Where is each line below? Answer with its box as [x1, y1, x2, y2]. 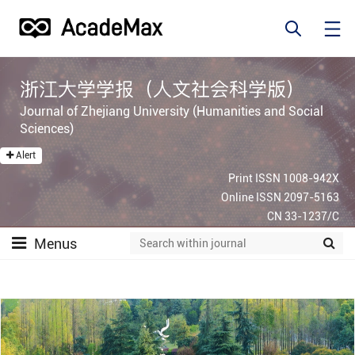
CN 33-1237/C [267, 209, 339, 223]
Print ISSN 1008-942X [228, 171, 339, 185]
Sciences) [20, 120, 74, 136]
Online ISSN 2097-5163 [221, 190, 339, 204]
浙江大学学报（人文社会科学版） [20, 78, 306, 101]
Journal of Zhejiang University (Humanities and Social [20, 103, 324, 119]
